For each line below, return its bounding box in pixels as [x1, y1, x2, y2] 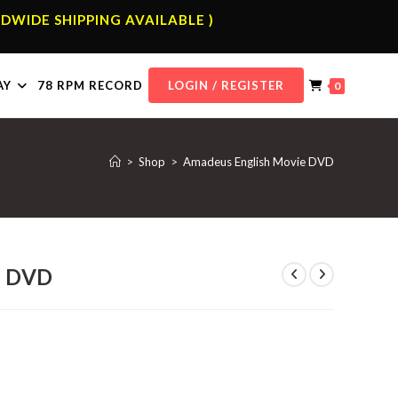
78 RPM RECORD [37, 78, 143, 92]
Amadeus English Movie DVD [183, 155, 334, 169]
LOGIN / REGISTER [168, 78, 284, 92]
